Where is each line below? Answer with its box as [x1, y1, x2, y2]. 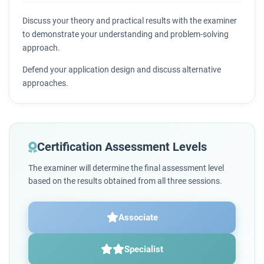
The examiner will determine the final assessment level [28, 163, 224, 173]
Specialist [124, 243, 163, 255]
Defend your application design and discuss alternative [22, 64, 221, 74]
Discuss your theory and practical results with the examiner [22, 16, 237, 26]
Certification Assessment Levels [37, 139, 207, 154]
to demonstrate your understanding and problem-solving [22, 29, 229, 39]
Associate [118, 212, 158, 223]
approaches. [22, 78, 68, 88]
